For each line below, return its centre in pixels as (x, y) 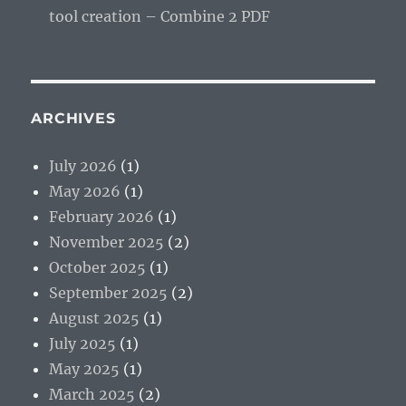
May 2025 (85, 368)
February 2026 (102, 216)
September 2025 (109, 292)
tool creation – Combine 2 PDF (160, 16)
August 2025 (95, 318)
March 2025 (92, 394)
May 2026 (85, 191)
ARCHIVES (73, 118)
